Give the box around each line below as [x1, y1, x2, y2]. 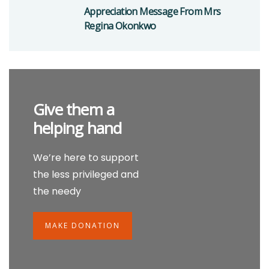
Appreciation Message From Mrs [84, 5, 221, 18]
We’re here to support [33, 151, 139, 165]
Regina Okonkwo [84, 19, 156, 32]
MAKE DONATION [45, 220, 120, 231]
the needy [33, 184, 81, 198]
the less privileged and [33, 168, 139, 181]
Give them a [33, 98, 115, 120]
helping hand [33, 117, 122, 139]
